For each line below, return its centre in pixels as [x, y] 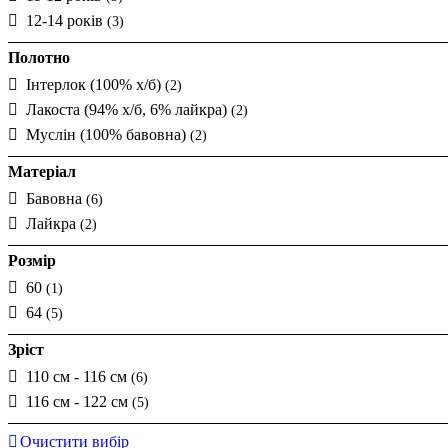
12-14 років [66, 20]
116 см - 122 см [79, 401]
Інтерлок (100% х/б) [95, 84]
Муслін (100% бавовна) [108, 134]
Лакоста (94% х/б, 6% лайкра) [128, 109]
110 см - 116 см [78, 376]
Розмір [32, 260]
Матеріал [42, 171]
